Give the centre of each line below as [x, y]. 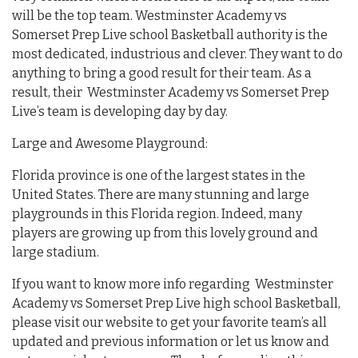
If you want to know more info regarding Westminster [173, 284]
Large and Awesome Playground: [110, 143]
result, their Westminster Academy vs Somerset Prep [171, 92]
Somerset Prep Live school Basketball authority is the [170, 34]
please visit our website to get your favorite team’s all [169, 322]
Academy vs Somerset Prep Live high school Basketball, [176, 303]
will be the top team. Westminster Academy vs [149, 15]
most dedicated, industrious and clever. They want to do [177, 54]
